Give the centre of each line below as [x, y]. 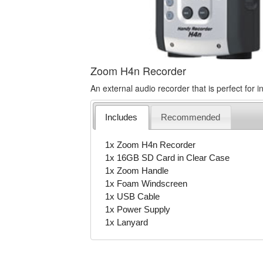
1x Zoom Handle [137, 170]
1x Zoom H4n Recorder [151, 144]
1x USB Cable [133, 196]
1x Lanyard [127, 222]
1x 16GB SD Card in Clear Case [168, 157]
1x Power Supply [138, 209]
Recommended [191, 117]
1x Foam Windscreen [146, 183]
